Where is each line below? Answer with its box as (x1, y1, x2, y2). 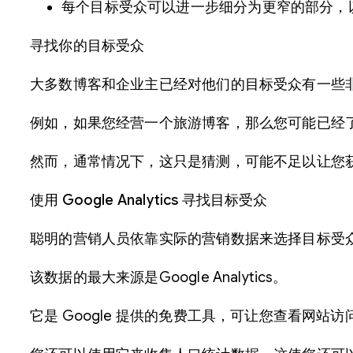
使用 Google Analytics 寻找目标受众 (30, 191, 268, 210)
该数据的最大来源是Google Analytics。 (30, 269, 288, 287)
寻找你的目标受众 (30, 37, 145, 55)
